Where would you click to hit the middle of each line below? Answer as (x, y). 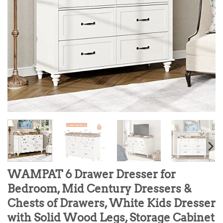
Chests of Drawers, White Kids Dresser (111, 203)
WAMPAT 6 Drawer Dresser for (92, 174)
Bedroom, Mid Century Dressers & (100, 188)
